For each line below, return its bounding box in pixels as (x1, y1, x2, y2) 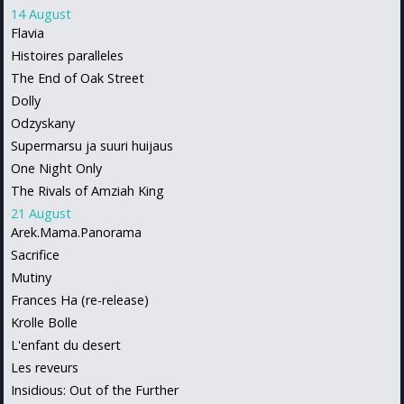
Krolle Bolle (11, 313, 78, 331)
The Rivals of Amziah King (11, 181, 164, 199)
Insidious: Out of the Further (11, 381, 179, 399)
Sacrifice (11, 245, 60, 263)
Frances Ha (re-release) (11, 290, 149, 308)
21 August (11, 204, 71, 222)
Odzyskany (11, 114, 75, 132)
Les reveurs (11, 358, 78, 376)
